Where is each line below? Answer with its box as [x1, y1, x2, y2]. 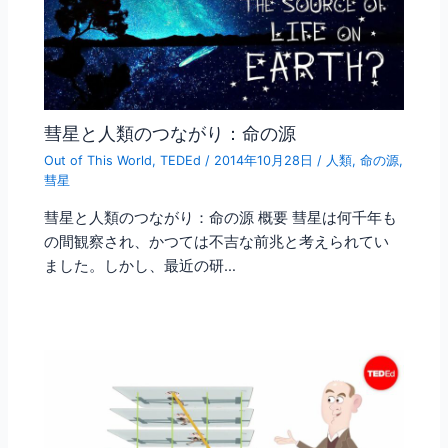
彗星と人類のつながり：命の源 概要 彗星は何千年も [44, 208, 398, 227]
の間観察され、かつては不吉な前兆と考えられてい [44, 232, 390, 251]
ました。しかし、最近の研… [44, 256, 237, 275]
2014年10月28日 [214, 153, 318, 169]
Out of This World [44, 153, 153, 169]
